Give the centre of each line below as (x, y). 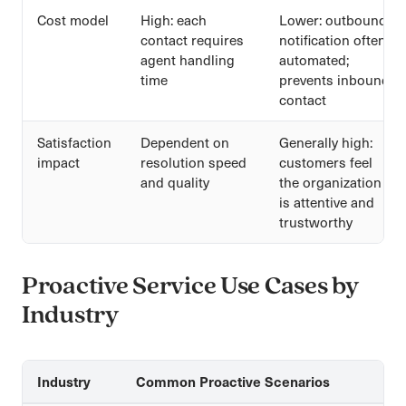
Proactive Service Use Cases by (190, 287)
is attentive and (327, 202)
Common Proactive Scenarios (233, 381)
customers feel (326, 162)
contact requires (192, 39)
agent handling (188, 59)
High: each (174, 19)
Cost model (73, 19)
